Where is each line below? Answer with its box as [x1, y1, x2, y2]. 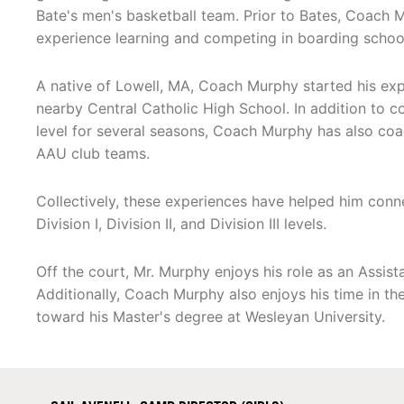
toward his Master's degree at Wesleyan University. [36, 308, 385, 326]
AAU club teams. [36, 144, 150, 163]
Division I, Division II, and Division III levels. [36, 215, 326, 234]
